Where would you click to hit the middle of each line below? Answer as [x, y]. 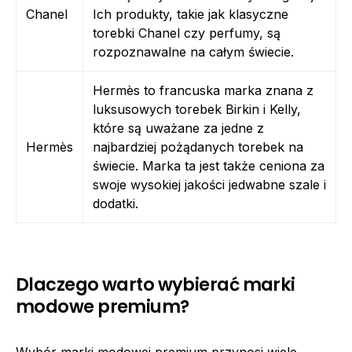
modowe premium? [103, 306]
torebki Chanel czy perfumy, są [187, 33]
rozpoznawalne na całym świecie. [193, 52]
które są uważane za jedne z [178, 128]
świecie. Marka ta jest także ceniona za [209, 166]
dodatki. [115, 203]
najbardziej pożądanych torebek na [198, 147]
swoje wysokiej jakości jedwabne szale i [209, 185]
